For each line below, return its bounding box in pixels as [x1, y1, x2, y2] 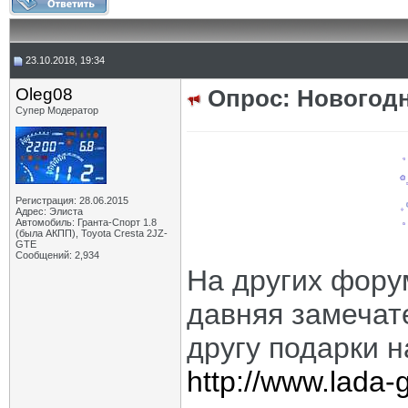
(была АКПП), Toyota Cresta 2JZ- [15, 228, 168, 239]
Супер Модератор [15, 105, 98, 116]
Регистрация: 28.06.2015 [15, 195, 128, 206]
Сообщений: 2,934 [15, 250, 99, 260]
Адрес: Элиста [15, 206, 83, 217]
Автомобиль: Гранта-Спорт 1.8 [15, 217, 157, 228]
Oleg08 [15, 85, 73, 104]
